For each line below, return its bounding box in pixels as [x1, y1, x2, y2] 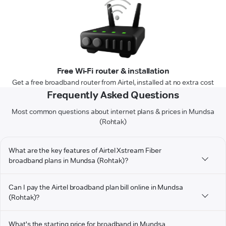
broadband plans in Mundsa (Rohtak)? [9, 156, 128, 165]
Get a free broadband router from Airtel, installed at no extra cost [12, 78, 214, 87]
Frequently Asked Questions [47, 89, 179, 101]
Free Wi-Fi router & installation [56, 66, 169, 76]
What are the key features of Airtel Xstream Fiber [9, 146, 161, 155]
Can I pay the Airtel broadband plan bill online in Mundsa [9, 183, 184, 192]
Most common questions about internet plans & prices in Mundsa [12, 107, 214, 117]
